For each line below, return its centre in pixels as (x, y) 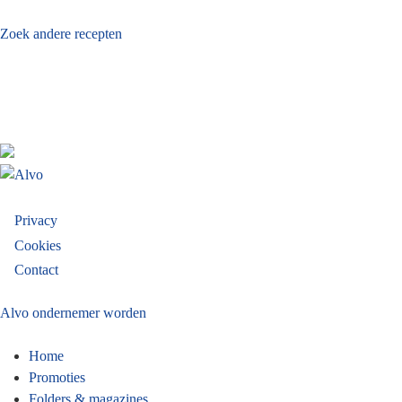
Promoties (57, 377)
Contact (36, 269)
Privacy (36, 221)
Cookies (38, 245)
